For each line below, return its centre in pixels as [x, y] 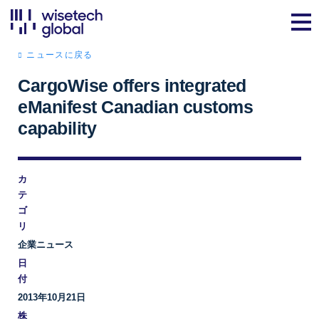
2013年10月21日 [52, 297]
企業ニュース [46, 245]
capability [57, 128]
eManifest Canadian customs [135, 107]
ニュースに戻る [60, 55]
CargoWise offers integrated [132, 85]
